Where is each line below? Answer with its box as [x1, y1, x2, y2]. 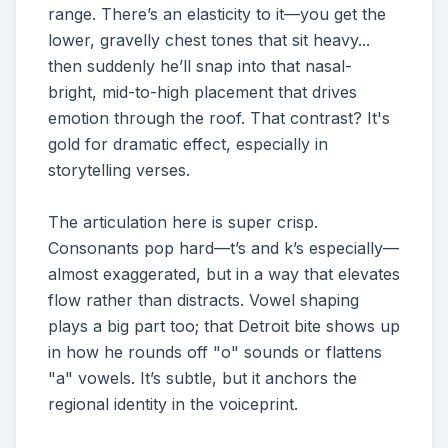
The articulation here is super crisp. [48, 212, 318, 232]
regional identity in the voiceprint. [48, 394, 298, 414]
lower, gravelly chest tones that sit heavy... [48, 30, 370, 50]
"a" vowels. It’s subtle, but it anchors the [48, 368, 357, 388]
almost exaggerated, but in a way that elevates [48, 264, 400, 284]
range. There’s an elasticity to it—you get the [48, 4, 386, 24]
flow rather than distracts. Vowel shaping [48, 290, 359, 310]
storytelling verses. [48, 160, 190, 180]
